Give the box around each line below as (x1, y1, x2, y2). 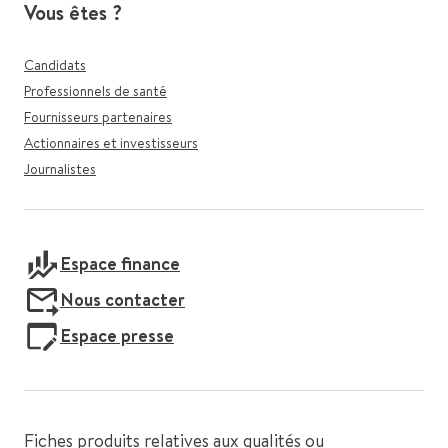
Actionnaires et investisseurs (24, 133, 198, 153)
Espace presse (60, 323, 174, 348)
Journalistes (24, 159, 96, 179)
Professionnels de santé (24, 81, 167, 101)
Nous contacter (60, 287, 185, 312)
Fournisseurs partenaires (24, 107, 172, 127)
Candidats (24, 55, 86, 75)
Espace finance (60, 251, 180, 276)
